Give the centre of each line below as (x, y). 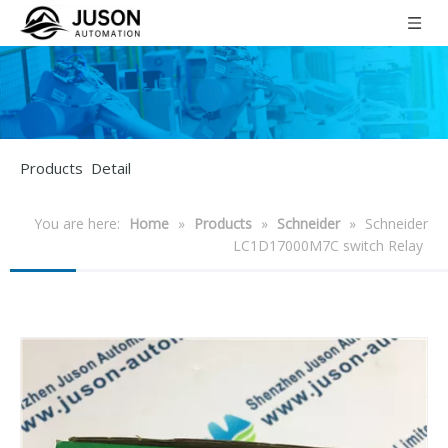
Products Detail (75, 167)
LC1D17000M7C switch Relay (328, 245)
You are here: (77, 223)
